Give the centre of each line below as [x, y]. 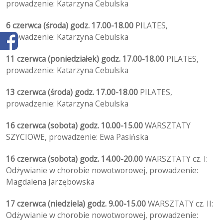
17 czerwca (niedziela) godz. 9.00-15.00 [76, 204]
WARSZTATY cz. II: [180, 204]
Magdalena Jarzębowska [51, 182]
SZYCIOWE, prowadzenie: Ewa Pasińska [77, 137]
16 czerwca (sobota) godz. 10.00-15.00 [75, 126]
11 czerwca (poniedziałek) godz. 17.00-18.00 [86, 59]
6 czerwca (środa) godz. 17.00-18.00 [71, 26]
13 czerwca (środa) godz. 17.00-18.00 [73, 92]
